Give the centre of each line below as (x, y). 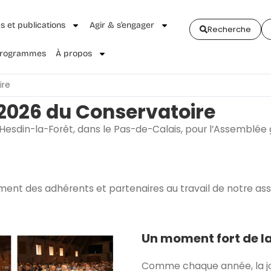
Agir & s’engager (122, 25)
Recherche (229, 29)
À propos (73, 54)
